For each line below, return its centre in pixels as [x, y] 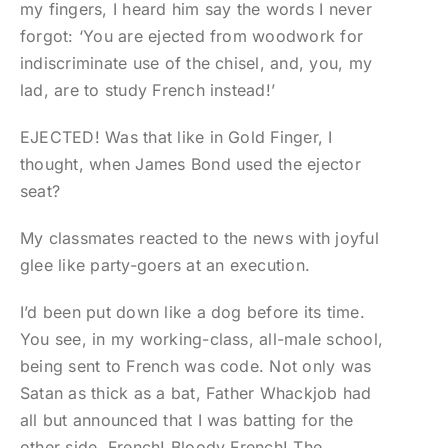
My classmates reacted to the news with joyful [199, 238]
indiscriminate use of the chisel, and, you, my [196, 63]
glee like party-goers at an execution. [165, 265]
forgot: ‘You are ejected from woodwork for [191, 36]
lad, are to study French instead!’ [147, 90]
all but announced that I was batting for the [186, 420]
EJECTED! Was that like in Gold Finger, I [176, 137]
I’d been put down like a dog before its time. [192, 312]
